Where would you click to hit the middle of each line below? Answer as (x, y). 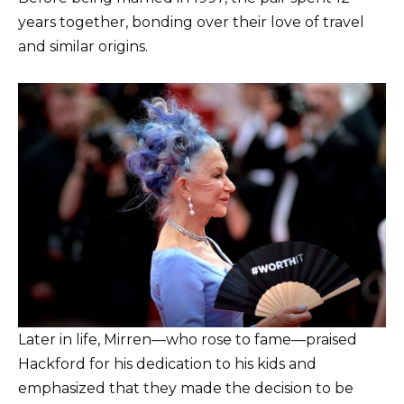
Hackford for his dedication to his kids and (167, 363)
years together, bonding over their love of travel (191, 22)
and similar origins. (83, 46)
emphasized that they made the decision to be (186, 388)
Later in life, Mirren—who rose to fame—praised (188, 339)
